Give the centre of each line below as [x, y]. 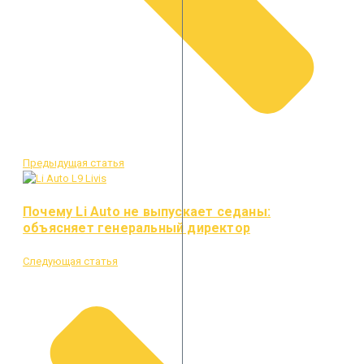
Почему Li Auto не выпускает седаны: [147, 211]
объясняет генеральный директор [136, 227]
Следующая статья [70, 261]
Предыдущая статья [74, 163]
